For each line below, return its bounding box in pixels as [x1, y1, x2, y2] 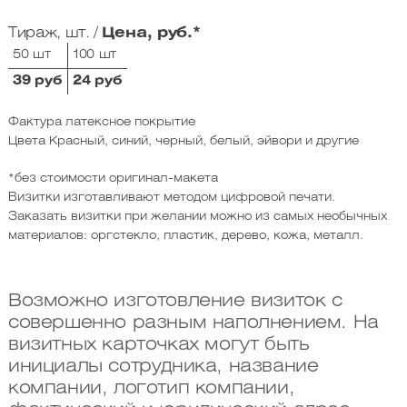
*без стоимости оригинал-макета [7, 174, 218, 184]
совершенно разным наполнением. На [7, 314, 379, 333]
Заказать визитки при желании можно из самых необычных [7, 212, 387, 223]
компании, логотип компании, [7, 380, 295, 398]
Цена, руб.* [101, 26, 201, 41]
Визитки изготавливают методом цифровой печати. [7, 193, 335, 203]
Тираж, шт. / [7, 26, 102, 41]
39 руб [13, 75, 63, 88]
